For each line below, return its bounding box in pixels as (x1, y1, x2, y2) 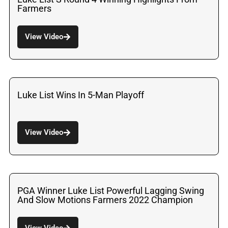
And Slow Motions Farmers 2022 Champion (17, 194, 193, 205)
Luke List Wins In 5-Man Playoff (17, 89, 144, 100)
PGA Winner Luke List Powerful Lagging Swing (17, 185, 204, 196)
